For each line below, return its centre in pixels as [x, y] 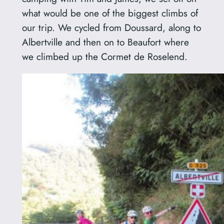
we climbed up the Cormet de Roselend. [104, 56]
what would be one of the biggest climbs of [110, 13]
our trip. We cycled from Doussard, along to [111, 27]
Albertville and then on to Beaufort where [105, 42]
